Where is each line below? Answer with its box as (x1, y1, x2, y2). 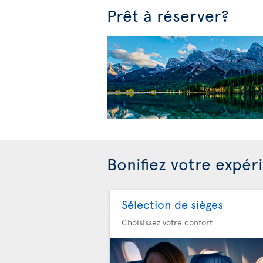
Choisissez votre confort (122, 217, 213, 228)
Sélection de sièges (122, 196, 223, 213)
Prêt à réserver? (107, 4, 229, 26)
